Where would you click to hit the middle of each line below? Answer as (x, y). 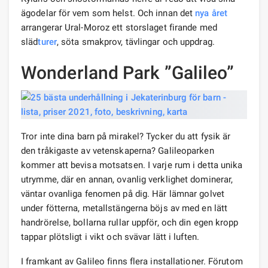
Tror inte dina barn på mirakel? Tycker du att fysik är (126, 136)
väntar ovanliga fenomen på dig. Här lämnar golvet (123, 194)
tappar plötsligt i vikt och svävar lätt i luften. (110, 237)
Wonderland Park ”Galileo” (128, 72)
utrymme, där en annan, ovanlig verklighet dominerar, (127, 179)
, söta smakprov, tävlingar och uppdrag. (135, 42)
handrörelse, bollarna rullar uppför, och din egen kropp (130, 222)
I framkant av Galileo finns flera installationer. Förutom (132, 261)
